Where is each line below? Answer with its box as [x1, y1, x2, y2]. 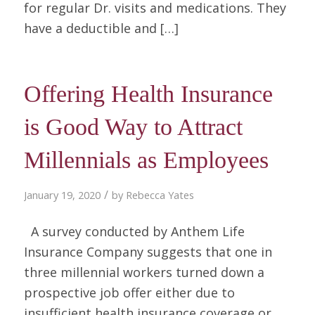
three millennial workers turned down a [23, 264, 264, 281]
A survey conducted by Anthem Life [23, 223, 245, 240]
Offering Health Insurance [23, 80, 273, 107]
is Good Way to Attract [23, 113, 243, 140]
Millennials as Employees [23, 146, 269, 173]
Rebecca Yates [125, 187, 194, 202]
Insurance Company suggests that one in [23, 243, 272, 261]
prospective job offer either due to [23, 284, 235, 302]
